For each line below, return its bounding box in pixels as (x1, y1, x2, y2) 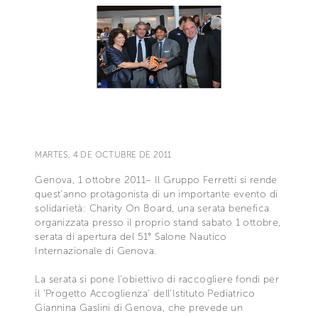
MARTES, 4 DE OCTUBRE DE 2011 (35, 149, 172, 160)
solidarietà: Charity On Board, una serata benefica (35, 202, 270, 214)
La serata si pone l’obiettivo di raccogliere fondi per (35, 273, 279, 285)
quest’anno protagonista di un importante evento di (35, 187, 278, 200)
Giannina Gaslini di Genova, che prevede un (35, 301, 243, 314)
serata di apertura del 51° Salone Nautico (35, 230, 227, 243)
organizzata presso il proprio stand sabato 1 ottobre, (35, 216, 281, 229)
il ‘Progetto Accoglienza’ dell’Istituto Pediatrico (35, 287, 256, 300)
